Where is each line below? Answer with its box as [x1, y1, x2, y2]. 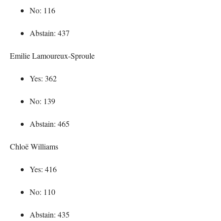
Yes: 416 [30, 163, 57, 174]
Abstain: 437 [30, 27, 70, 38]
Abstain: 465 [30, 118, 70, 129]
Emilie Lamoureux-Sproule [10, 50, 95, 61]
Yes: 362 [30, 73, 57, 83]
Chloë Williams [10, 141, 58, 151]
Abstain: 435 [30, 209, 70, 220]
